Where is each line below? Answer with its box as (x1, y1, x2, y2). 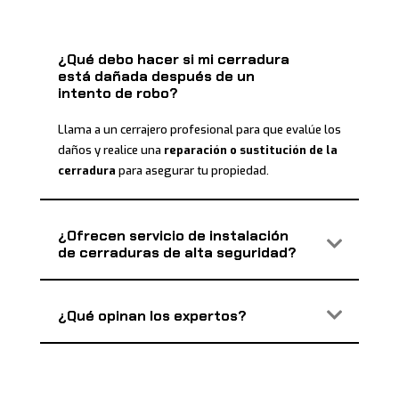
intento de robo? (57, 83, 178, 102)
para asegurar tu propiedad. (115, 162, 269, 178)
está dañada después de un (57, 66, 255, 85)
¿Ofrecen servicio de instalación (57, 225, 289, 245)
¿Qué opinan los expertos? (57, 305, 247, 325)
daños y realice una (57, 142, 164, 158)
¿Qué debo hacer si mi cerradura (57, 49, 289, 69)
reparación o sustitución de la (163, 142, 338, 158)
